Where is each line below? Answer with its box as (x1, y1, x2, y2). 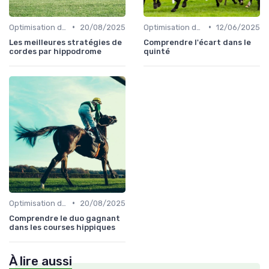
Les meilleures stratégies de (9, 37, 122, 47)
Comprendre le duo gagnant (9, 213, 120, 223)
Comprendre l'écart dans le (144, 37, 251, 47)
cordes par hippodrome (9, 46, 101, 56)
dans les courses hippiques (9, 222, 115, 232)
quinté (144, 46, 170, 56)
